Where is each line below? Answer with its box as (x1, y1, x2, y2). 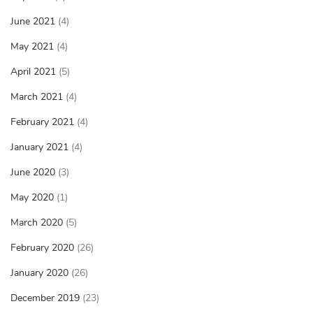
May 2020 (10, 191, 54, 205)
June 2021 (10, 15, 55, 29)
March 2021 (10, 90, 63, 104)
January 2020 (10, 266, 68, 280)
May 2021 (10, 40, 54, 54)
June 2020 (10, 166, 55, 180)
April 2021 (10, 65, 56, 79)
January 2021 (10, 140, 68, 154)
